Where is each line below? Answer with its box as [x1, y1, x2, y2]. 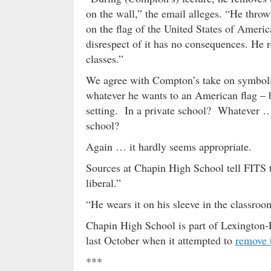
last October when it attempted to [86, 233, 235, 248]
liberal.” [86, 175, 121, 191]
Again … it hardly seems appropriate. [86, 139, 252, 154]
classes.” [86, 51, 123, 67]
